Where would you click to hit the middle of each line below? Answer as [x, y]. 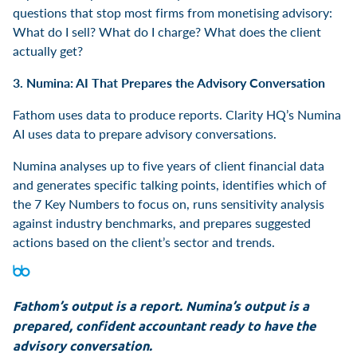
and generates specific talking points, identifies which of [170, 184]
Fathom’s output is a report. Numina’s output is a [161, 305]
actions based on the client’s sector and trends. [144, 241]
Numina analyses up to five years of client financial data [169, 165]
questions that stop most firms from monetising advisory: [173, 12]
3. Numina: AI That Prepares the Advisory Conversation [169, 82]
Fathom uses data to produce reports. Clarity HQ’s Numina [177, 114]
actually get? [48, 50]
